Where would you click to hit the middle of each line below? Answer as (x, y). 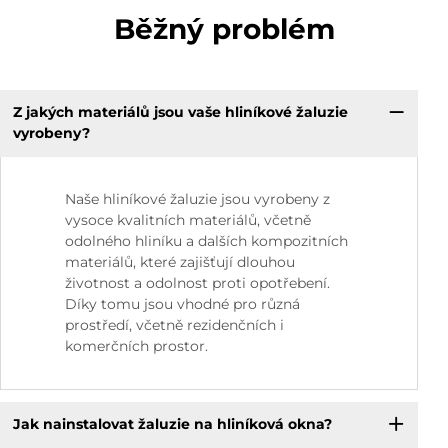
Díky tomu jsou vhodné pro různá (182, 303)
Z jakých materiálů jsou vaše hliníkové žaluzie (180, 112)
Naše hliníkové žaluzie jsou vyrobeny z (197, 198)
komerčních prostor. (136, 345)
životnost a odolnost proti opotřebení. (197, 282)
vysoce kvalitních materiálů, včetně (188, 219)
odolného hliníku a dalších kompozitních (206, 240)
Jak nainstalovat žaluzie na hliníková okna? (172, 424)
